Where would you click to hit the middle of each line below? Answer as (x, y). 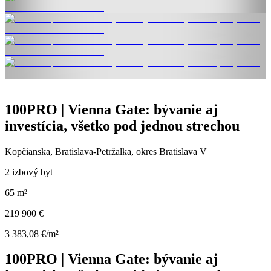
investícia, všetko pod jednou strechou (122, 126)
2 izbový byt (29, 172)
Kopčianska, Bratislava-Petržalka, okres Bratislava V (106, 151)
